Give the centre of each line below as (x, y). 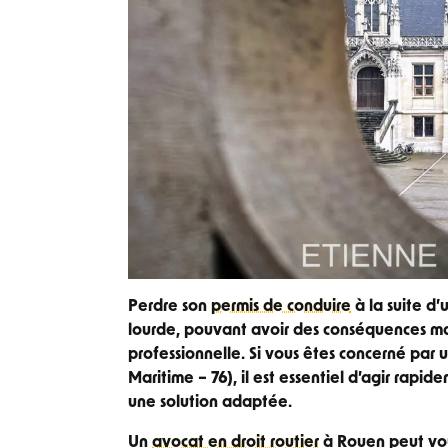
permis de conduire (281, 307)
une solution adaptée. (210, 403)
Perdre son (169, 307)
